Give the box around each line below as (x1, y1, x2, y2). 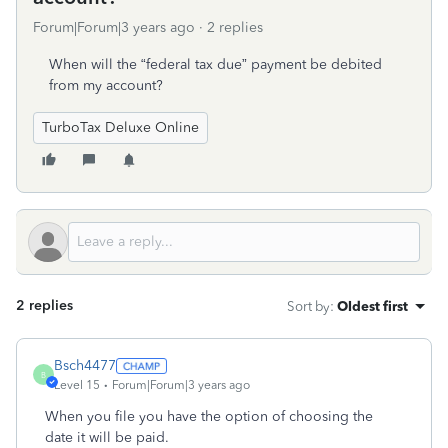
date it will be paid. (45, 429, 173, 446)
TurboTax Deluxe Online (42, 119, 199, 136)
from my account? (49, 77, 163, 94)
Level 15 (54, 378, 100, 392)
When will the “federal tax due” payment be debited (49, 56, 382, 73)
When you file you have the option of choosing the (45, 408, 373, 425)
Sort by (287, 298, 330, 314)
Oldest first (337, 298, 408, 314)
